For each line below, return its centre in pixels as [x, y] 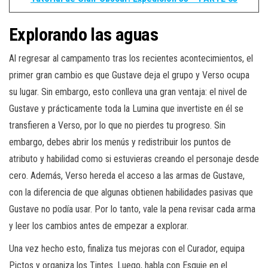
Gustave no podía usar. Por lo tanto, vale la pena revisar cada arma [132, 209]
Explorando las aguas [83, 34]
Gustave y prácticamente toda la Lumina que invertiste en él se [126, 108]
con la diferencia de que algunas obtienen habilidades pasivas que [131, 192]
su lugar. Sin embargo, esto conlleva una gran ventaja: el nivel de [128, 92]
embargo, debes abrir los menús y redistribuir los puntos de [120, 142]
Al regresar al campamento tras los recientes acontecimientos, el [131, 58]
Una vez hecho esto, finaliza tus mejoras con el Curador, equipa [127, 248]
